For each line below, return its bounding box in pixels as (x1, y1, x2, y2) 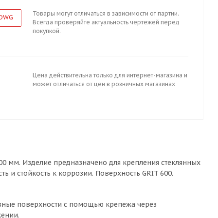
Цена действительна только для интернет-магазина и (33, 72, 187, 79)
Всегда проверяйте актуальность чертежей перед (33, 18, 180, 26)
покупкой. (33, 27, 61, 35)
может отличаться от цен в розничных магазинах (33, 80, 175, 88)
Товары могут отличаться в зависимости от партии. (33, 10, 179, 17)
